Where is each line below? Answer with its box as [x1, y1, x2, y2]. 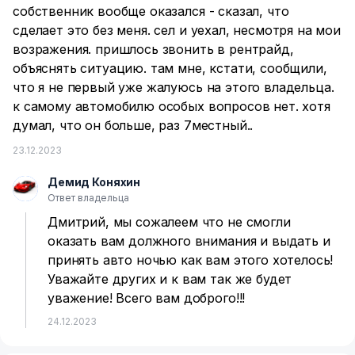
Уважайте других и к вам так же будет [48, 271, 292, 287]
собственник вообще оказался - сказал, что [13, 3, 289, 19]
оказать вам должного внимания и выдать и [48, 233, 330, 249]
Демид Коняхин [48, 175, 141, 189]
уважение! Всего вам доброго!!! [48, 290, 246, 306]
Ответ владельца [48, 192, 129, 204]
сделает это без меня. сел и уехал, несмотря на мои [13, 22, 341, 38]
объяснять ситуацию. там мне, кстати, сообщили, [13, 60, 327, 76]
